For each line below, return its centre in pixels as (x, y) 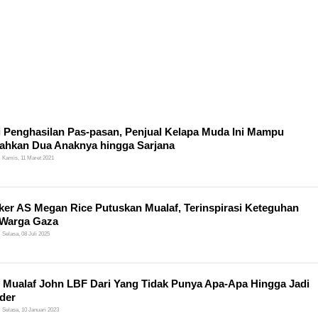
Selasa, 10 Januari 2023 (31, 310)
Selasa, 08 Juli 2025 (26, 234)
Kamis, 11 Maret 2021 (28, 158)
